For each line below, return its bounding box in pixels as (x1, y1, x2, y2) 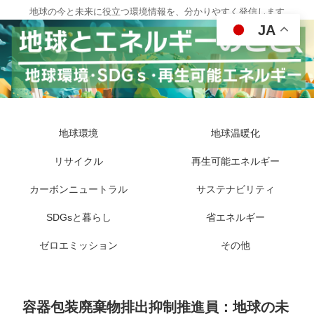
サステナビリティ (196, 184, 275, 195)
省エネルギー (206, 212, 265, 223)
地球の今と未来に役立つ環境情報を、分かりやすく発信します (29, 6, 285, 17)
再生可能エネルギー (191, 156, 280, 167)
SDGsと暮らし (46, 212, 111, 223)
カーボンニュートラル (29, 184, 128, 195)
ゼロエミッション (39, 240, 118, 251)
